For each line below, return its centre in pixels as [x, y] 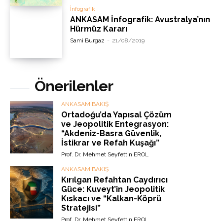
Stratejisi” [81, 208]
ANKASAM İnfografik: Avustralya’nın [140, 20]
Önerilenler [74, 86]
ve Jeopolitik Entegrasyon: [115, 124]
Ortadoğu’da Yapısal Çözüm [117, 115]
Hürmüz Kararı [99, 29]
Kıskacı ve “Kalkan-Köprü [111, 199]
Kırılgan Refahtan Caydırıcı [115, 180]
